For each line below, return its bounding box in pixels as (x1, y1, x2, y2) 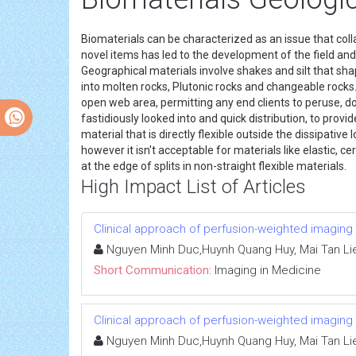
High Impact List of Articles (81, 175, 306, 198)
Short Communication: (94, 262, 211, 277)
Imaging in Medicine (215, 262, 321, 277)
